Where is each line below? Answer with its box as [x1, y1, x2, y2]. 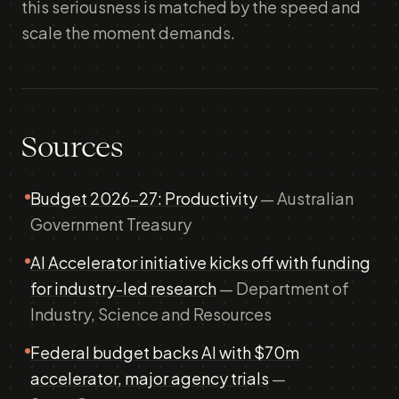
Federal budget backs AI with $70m [30, 342, 299, 362]
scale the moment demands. [21, 22, 235, 43]
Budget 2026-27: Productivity [30, 188, 257, 208]
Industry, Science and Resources [30, 304, 272, 324]
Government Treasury [30, 214, 191, 234]
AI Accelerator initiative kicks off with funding [30, 252, 370, 273]
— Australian [257, 188, 354, 208]
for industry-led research [30, 278, 216, 298]
